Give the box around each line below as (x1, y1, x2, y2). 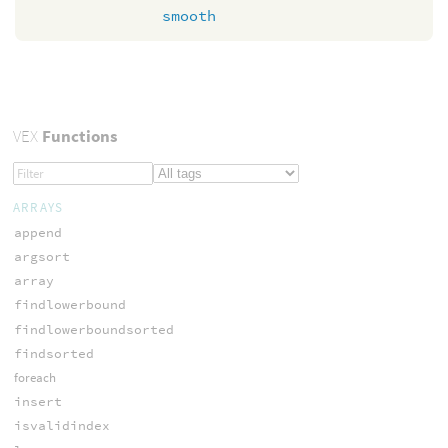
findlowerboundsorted (13, 320, 174, 338)
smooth (162, 5, 216, 25)
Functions (37, 125, 118, 148)
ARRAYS (12, 198, 64, 216)
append (13, 223, 62, 241)
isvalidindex (13, 417, 110, 435)
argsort (13, 248, 70, 266)
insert (13, 393, 62, 411)
